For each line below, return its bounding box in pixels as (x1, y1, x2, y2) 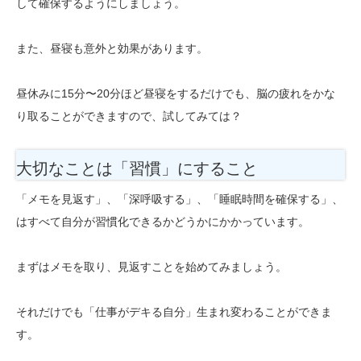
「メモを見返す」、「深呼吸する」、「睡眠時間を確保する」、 (16, 192, 343, 205)
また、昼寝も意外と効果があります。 (16, 41, 208, 55)
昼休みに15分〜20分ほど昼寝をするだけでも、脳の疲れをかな (16, 86, 335, 100)
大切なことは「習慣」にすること (16, 159, 258, 177)
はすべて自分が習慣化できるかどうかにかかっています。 (16, 214, 309, 228)
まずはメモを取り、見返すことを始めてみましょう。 (16, 259, 287, 273)
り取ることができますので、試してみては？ (16, 109, 242, 122)
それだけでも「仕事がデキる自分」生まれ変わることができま (16, 305, 332, 318)
